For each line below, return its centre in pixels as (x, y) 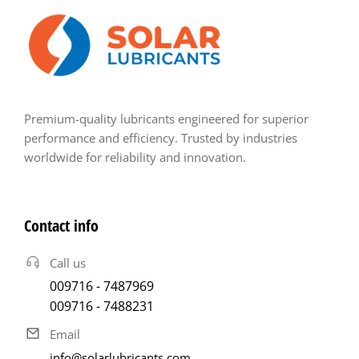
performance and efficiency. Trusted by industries (161, 137)
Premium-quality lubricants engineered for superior (166, 118)
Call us (68, 262)
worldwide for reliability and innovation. (135, 157)
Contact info (61, 225)
